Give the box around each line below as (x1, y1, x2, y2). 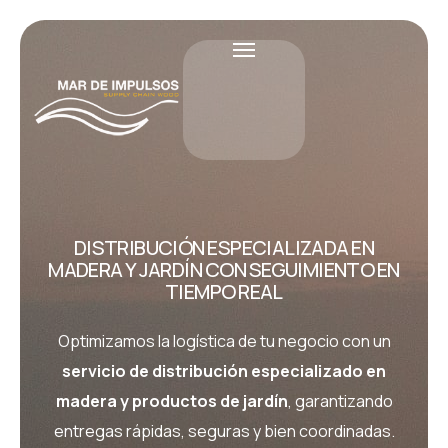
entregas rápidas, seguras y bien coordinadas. (53, 419, 395, 442)
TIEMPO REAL (165, 277, 283, 305)
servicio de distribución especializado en (62, 359, 386, 382)
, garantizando (287, 389, 393, 412)
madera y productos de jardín (55, 389, 288, 412)
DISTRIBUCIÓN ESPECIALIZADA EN (73, 233, 375, 261)
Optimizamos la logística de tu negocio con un (57, 329, 391, 352)
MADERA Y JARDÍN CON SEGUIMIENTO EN (48, 255, 400, 283)
